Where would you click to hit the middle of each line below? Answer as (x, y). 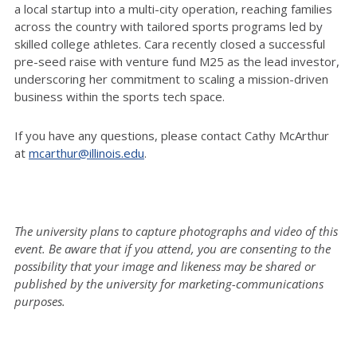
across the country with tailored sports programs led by (169, 26)
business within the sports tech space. (120, 96)
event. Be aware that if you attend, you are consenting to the (173, 248)
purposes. (40, 301)
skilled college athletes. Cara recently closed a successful (170, 43)
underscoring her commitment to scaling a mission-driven (171, 78)
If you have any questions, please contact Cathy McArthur (172, 135)
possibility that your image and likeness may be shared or (165, 266)
